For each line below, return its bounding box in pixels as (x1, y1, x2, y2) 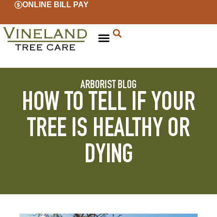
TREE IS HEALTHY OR (27, 118, 190, 144)
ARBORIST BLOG (80, 80, 137, 92)
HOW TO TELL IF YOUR (22, 92, 195, 118)
